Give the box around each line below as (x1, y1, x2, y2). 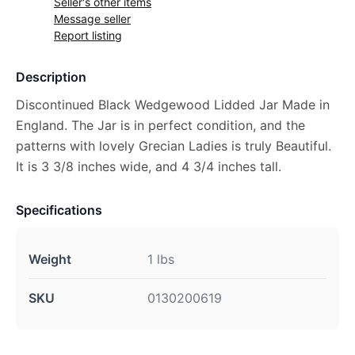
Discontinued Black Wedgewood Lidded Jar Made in (16, 97, 330, 113)
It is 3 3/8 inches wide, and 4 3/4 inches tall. (16, 158, 281, 174)
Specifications (16, 202, 102, 218)
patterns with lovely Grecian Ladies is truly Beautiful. (16, 138, 331, 154)
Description (16, 69, 86, 85)
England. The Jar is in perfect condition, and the (16, 117, 305, 133)
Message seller (54, 12, 131, 25)
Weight (29, 251, 71, 267)
